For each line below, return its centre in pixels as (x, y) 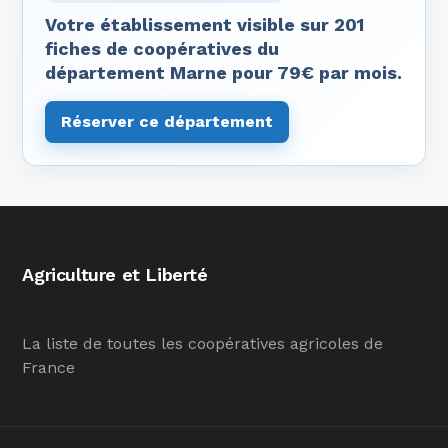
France (49, 367)
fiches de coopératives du (162, 48)
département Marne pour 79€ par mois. (224, 72)
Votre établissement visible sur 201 (205, 24)
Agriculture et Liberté (115, 274)
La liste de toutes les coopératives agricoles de (203, 343)
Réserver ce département (167, 121)
